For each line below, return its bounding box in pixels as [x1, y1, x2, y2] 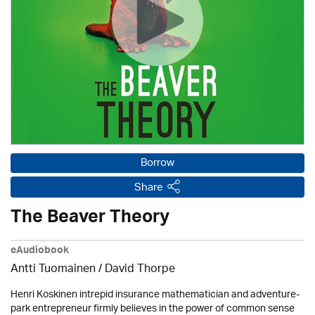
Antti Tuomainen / [11, 258, 105, 281]
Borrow [141, 153, 174, 174]
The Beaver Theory [11, 202, 169, 237]
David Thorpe [105, 258, 175, 281]
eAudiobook [11, 242, 69, 262]
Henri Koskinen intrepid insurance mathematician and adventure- [11, 284, 300, 306]
